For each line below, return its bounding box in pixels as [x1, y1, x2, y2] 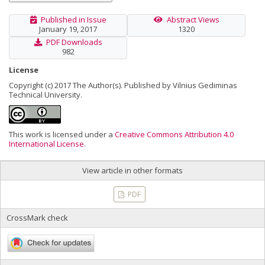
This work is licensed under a [9, 129, 115, 140]
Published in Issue [40, 14, 106, 25]
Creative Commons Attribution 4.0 [115, 129, 234, 140]
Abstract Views [166, 14, 219, 25]
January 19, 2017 [39, 24, 97, 35]
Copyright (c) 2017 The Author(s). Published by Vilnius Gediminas [9, 80, 237, 91]
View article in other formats [82, 165, 183, 176]
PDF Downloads [46, 37, 102, 48]
